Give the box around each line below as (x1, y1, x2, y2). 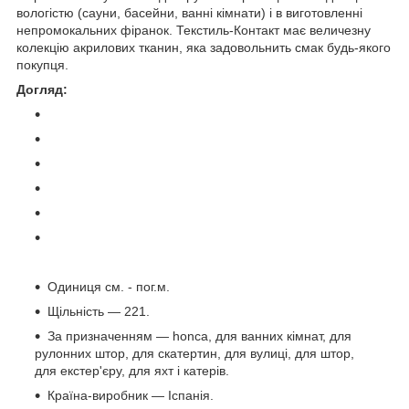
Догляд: (16, 82, 68, 98)
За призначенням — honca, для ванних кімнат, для (47, 329, 351, 344)
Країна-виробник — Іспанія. (47, 388, 214, 404)
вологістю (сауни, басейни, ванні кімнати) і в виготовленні (16, 5, 362, 21)
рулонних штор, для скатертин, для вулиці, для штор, (35, 346, 354, 362)
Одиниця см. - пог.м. (47, 279, 170, 295)
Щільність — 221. (47, 304, 150, 320)
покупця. (16, 58, 68, 73)
